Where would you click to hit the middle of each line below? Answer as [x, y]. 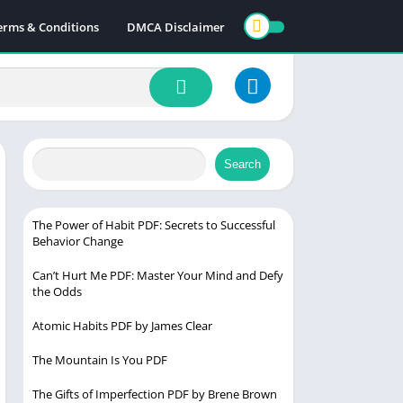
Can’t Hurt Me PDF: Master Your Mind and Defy [158, 276]
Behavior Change [78, 242]
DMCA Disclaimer [176, 27]
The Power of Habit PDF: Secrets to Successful [154, 225]
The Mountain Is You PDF [100, 360]
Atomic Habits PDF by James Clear [122, 326]
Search [243, 164]
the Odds [57, 292]
